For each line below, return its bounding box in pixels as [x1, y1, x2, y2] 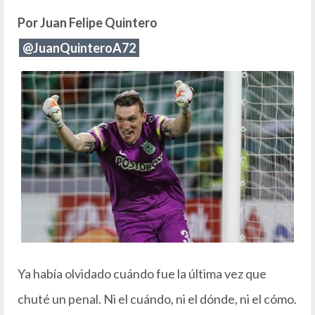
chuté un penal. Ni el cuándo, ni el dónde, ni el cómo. [18, 291, 297, 307]
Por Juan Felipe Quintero [18, 15, 157, 31]
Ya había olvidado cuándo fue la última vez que [18, 266, 266, 282]
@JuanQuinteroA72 [22, 40, 136, 56]
